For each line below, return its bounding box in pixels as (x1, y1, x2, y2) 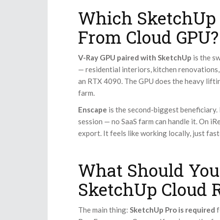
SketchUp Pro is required (130, 205, 215, 215)
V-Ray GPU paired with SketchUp (78, 53, 192, 62)
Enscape (78, 105, 107, 114)
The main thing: (78, 205, 130, 215)
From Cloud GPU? (78, 26, 219, 49)
